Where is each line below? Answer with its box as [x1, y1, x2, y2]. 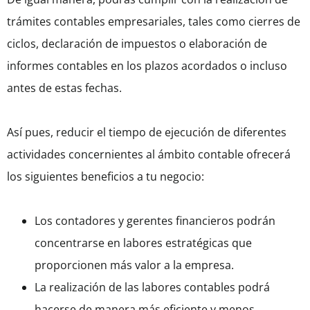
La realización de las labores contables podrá [35, 280, 270, 295]
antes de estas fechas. [7, 80, 122, 96]
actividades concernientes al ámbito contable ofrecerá [7, 147, 291, 163]
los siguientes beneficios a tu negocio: [7, 169, 204, 185]
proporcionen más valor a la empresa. [35, 257, 237, 273]
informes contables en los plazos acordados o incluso [7, 58, 287, 74]
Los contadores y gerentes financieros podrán [35, 213, 275, 229]
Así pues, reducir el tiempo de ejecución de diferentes [7, 125, 286, 140]
